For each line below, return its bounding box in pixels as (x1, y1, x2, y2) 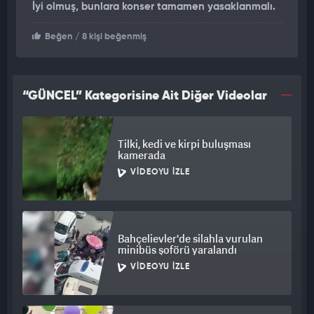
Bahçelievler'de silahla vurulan (118, 231, 263, 246)
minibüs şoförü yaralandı (118, 243, 237, 257)
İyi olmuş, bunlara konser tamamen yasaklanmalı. (32, 1, 275, 13)
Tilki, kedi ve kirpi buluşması (118, 137, 251, 151)
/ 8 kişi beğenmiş (73, 32, 146, 42)
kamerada (118, 148, 165, 163)
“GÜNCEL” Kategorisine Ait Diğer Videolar (22, 90, 267, 103)
